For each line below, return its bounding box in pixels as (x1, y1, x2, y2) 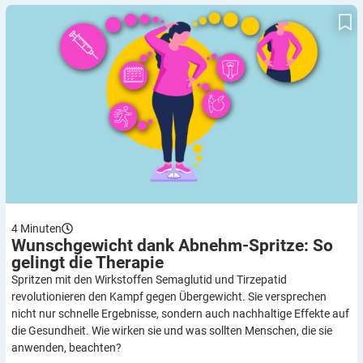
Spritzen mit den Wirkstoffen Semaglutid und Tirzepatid (11, 272, 287, 286)
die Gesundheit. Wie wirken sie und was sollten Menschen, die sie (11, 323, 332, 337)
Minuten (20, 221, 62, 235)
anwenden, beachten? (11, 340, 122, 354)
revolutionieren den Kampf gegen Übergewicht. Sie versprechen (11, 289, 327, 303)
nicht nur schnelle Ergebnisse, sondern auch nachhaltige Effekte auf (11, 306, 349, 320)
